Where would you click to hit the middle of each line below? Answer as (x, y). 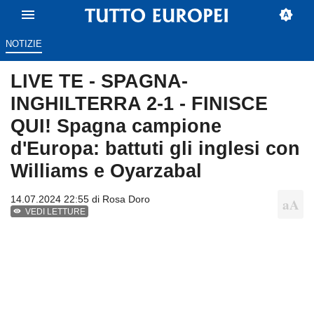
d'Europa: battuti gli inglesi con (155, 149)
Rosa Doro (126, 199)
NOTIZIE (23, 44)
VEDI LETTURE (56, 212)
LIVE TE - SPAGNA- (99, 81)
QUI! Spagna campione (116, 126)
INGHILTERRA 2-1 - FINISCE (139, 104)
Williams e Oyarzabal (106, 171)
